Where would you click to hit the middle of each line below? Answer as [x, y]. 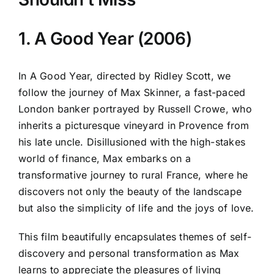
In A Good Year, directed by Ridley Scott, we [125, 76]
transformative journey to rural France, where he [133, 175]
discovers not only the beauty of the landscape [130, 191]
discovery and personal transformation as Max [129, 253]
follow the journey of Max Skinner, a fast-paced [132, 92]
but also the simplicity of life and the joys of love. [136, 208]
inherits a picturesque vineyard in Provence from [134, 125]
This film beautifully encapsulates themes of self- [135, 236]
